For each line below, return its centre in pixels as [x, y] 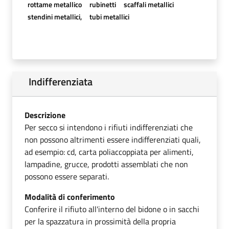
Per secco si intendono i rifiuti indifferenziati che [109, 127]
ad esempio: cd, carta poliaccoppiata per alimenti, [109, 152]
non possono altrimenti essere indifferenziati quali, [113, 139]
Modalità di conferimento [70, 197]
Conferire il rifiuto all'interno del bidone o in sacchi [112, 209]
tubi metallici [109, 16]
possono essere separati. [67, 176]
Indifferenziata [61, 81]
